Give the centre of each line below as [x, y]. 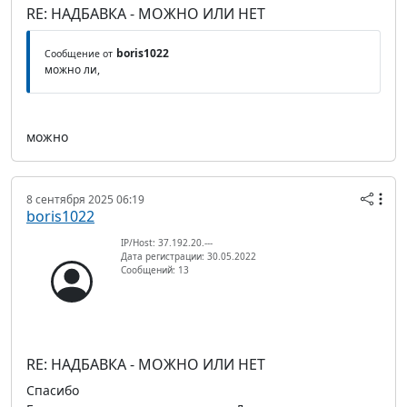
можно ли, [72, 70]
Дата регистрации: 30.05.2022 [189, 257]
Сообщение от [79, 54]
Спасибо [53, 391]
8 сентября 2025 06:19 [85, 200]
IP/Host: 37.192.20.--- [167, 243]
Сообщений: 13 [155, 270]
